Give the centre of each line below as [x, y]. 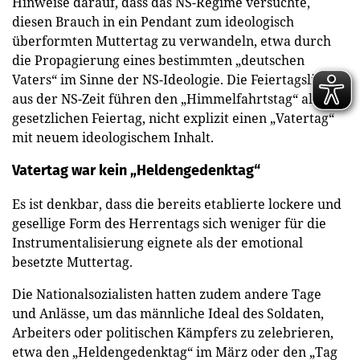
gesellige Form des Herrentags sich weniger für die [169, 223]
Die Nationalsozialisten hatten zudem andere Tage [167, 294]
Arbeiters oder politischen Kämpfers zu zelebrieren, [173, 332]
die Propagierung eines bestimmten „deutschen [158, 60]
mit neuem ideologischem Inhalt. [113, 137]
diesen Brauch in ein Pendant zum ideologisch [153, 21]
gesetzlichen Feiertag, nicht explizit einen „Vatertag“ [173, 118]
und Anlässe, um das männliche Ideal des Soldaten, [168, 313]
